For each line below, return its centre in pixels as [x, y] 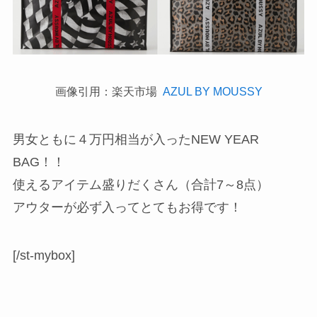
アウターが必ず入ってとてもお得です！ [127, 208]
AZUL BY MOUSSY [212, 92]
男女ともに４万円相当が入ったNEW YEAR [136, 140]
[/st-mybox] [44, 255]
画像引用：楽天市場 [109, 92]
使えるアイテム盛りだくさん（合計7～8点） [140, 185]
